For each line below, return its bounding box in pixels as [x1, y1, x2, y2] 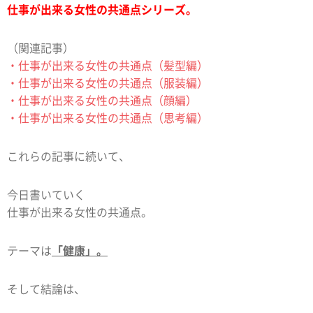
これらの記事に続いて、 [7, 147, 130, 164]
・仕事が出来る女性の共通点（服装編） [7, 74, 208, 91]
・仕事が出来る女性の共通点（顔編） [7, 92, 197, 108]
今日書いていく [7, 186, 85, 203]
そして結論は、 [7, 280, 85, 297]
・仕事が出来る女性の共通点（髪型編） [7, 57, 208, 73]
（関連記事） [7, 39, 74, 56]
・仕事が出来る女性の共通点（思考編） [7, 109, 208, 126]
